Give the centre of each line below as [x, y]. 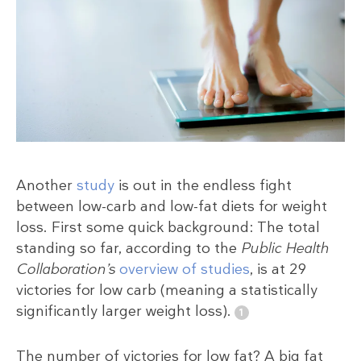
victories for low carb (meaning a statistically [167, 290]
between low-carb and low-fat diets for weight [172, 206]
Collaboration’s [66, 269]
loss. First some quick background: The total [168, 227]
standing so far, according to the [129, 248]
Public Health [285, 248]
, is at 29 [278, 269]
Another [46, 185]
